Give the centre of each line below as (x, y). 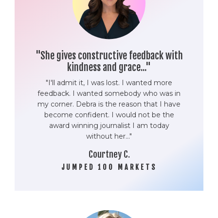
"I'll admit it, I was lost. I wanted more (109, 82)
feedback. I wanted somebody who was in (109, 93)
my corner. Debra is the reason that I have (109, 104)
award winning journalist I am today (109, 125)
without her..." (109, 136)
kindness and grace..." (109, 67)
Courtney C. (109, 154)
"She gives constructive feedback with (109, 55)
